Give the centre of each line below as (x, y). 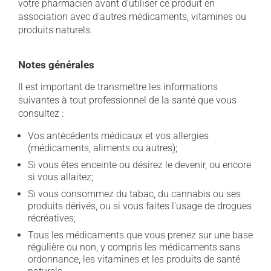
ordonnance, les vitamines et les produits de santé (134, 259)
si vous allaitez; (60, 177)
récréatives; (52, 218)
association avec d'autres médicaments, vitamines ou (132, 17)
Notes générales (56, 65)
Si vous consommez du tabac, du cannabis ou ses (134, 194)
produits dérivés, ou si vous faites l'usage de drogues (140, 206)
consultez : (41, 113)
